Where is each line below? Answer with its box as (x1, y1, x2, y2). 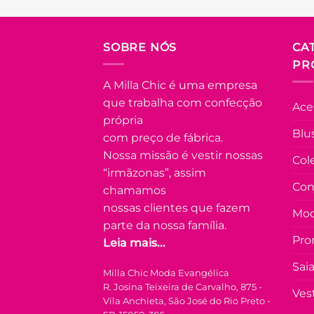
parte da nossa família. (103, 219, 226, 233)
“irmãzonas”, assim (103, 166, 206, 180)
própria (103, 114, 143, 128)
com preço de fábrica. (103, 131, 223, 145)
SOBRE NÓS (103, 40, 177, 54)
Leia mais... (103, 236, 165, 250)
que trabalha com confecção (103, 96, 262, 110)
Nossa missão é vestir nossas (103, 149, 263, 163)
